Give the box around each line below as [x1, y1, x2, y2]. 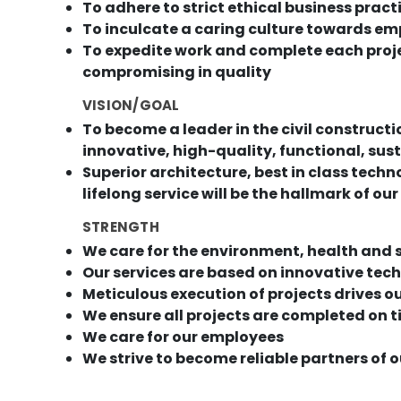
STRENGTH [82, 218, 159, 237]
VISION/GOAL [82, 96, 180, 115]
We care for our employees [82, 327, 284, 348]
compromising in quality [82, 62, 271, 83]
